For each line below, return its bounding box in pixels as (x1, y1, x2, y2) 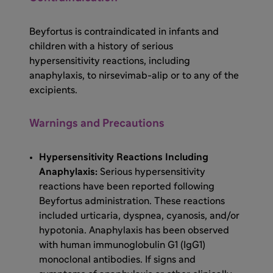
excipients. (29, 85, 77, 95)
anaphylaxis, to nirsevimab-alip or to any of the (29, 70, 239, 80)
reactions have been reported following (39, 181, 214, 191)
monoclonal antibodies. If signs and (39, 254, 196, 264)
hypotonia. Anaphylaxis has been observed (39, 225, 229, 235)
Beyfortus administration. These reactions (39, 196, 225, 206)
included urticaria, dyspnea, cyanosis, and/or (39, 210, 239, 221)
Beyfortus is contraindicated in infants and (29, 26, 219, 37)
